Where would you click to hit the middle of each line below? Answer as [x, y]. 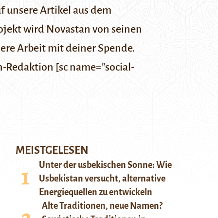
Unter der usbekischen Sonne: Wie [105, 165]
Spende [115, 48]
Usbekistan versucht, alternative [102, 179]
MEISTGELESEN [52, 150]
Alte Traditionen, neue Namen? [102, 206]
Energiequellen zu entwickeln [96, 192]
